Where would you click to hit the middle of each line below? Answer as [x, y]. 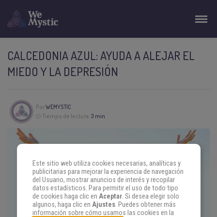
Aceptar [110, 197]
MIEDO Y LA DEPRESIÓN [63, 71]
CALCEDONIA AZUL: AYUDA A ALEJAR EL [101, 55]
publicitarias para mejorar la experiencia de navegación [108, 172]
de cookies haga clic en [65, 197]
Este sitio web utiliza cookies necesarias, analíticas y [106, 164]
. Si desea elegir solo [150, 197]
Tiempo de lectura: [66, 116]
